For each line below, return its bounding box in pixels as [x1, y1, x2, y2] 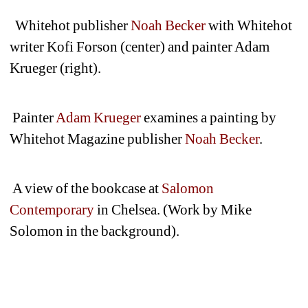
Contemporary [10, 201, 94, 218]
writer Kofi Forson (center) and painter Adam [10, 38, 270, 55]
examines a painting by [141, 109, 277, 126]
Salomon [162, 179, 214, 197]
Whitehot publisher [10, 16, 131, 34]
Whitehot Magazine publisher [10, 130, 186, 147]
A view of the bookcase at [10, 179, 162, 197]
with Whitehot [206, 16, 293, 34]
